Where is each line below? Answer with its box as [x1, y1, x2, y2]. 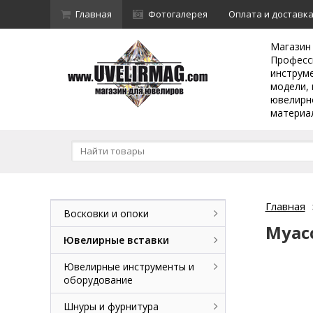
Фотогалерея [148, 8, 208, 20]
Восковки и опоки [64, 207, 149, 220]
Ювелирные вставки [64, 233, 169, 247]
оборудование [64, 273, 133, 286]
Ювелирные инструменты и [64, 260, 194, 273]
